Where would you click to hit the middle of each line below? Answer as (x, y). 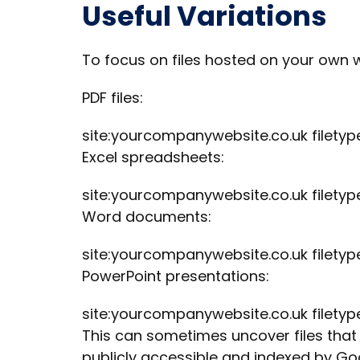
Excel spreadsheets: (153, 157)
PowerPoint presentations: (176, 276)
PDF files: (112, 98)
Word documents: (147, 217)
